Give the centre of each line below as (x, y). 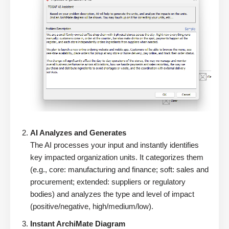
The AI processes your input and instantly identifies (114, 145)
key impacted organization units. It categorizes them (117, 157)
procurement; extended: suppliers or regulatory (108, 182)
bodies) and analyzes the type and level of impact (112, 194)
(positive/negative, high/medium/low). (92, 207)
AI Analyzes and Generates (78, 133)
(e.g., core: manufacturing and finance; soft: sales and (119, 170)
